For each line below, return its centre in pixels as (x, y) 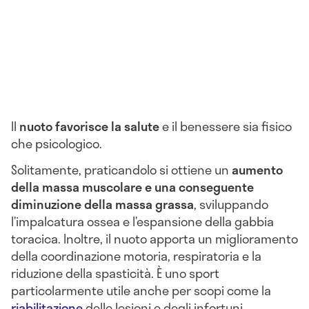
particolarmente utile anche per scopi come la (141, 291)
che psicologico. (58, 144)
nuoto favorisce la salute (91, 127)
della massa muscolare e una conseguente (132, 187)
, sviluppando (231, 205)
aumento (257, 170)
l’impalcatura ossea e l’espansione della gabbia (142, 222)
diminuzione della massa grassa (102, 205)
